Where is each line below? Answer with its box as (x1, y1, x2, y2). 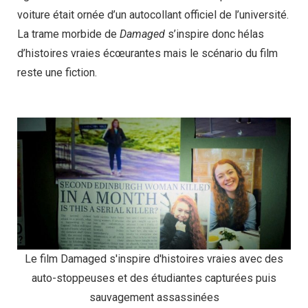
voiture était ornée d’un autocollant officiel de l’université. (17, 8, 289, 21)
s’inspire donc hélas (165, 27, 264, 41)
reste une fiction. (17, 65, 97, 79)
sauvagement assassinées (89, 291, 219, 305)
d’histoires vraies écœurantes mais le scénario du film (17, 46, 278, 60)
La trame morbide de (17, 27, 120, 41)
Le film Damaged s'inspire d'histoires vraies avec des (25, 252, 283, 266)
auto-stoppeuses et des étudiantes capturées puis (32, 272, 276, 285)
